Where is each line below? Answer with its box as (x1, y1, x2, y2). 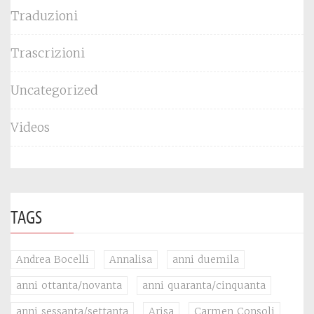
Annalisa (109, 252, 152, 266)
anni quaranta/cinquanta (142, 278, 266, 292)
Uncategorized (11, 81, 98, 98)
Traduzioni (11, 7, 78, 24)
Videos (11, 118, 50, 135)
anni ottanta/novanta (16, 278, 122, 292)
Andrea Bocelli (16, 252, 89, 266)
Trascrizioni (11, 44, 85, 61)
